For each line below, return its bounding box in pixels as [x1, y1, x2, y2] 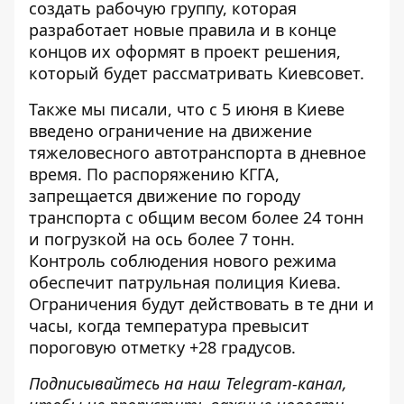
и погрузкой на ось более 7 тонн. [29, 228, 295, 250]
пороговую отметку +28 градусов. [29, 336, 296, 358]
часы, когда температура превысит [29, 315, 309, 336]
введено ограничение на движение [29, 120, 312, 142]
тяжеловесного [29, 142, 154, 163]
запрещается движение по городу [29, 185, 300, 207]
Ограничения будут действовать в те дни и [29, 293, 374, 315]
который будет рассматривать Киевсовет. [29, 62, 364, 84]
